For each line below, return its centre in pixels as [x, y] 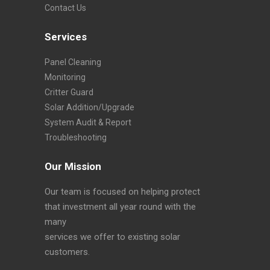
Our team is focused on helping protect [122, 191]
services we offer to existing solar [112, 237]
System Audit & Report [88, 122]
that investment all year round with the [120, 206]
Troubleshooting [75, 137]
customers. [67, 252]
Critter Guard [69, 92]
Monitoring [65, 77]
